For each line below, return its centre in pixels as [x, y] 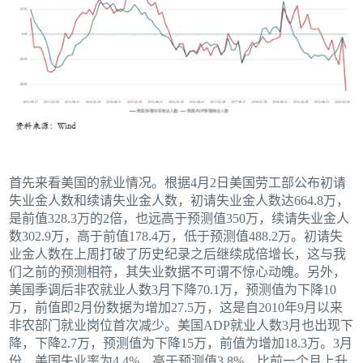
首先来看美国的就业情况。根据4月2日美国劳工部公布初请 [178, 183]
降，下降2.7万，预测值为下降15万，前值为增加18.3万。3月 [181, 344]
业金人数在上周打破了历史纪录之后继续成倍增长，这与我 [178, 254]
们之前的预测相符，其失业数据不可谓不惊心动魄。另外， [178, 272]
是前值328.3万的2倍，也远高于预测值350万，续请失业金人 [179, 219]
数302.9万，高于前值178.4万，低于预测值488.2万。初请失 [176, 237]
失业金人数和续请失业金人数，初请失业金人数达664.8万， [179, 201]
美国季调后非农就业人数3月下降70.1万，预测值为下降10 [173, 290]
